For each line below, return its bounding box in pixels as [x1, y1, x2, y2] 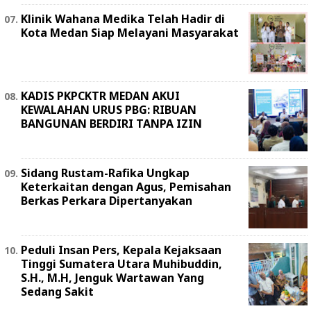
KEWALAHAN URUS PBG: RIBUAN [21, 102, 196, 118]
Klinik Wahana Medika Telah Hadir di [21, 11, 225, 27]
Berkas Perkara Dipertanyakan [21, 193, 192, 209]
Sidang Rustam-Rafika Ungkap [21, 165, 190, 181]
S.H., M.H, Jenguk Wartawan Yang [21, 270, 204, 286]
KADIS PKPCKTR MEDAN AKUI [21, 88, 180, 104]
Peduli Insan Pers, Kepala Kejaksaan [21, 242, 221, 258]
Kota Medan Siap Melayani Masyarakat [21, 25, 239, 41]
